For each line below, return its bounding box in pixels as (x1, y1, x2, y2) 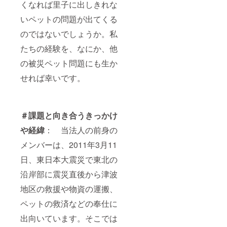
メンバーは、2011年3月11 (20, 138, 117, 150)
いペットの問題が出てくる (20, 13, 118, 25)
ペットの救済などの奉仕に (20, 197, 118, 209)
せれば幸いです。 (20, 71, 85, 84)
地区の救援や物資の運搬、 (20, 182, 118, 195)
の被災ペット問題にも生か (20, 57, 118, 69)
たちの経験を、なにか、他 (20, 42, 118, 54)
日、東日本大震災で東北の (20, 153, 118, 165)
